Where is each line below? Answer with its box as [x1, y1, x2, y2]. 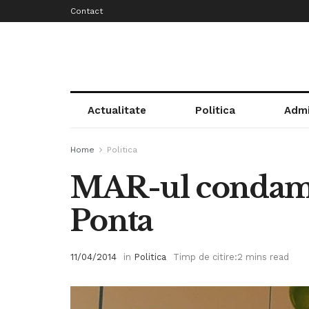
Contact [70, 6, 103, 16]
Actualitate [87, 104, 146, 117]
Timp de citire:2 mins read [173, 251, 289, 262]
